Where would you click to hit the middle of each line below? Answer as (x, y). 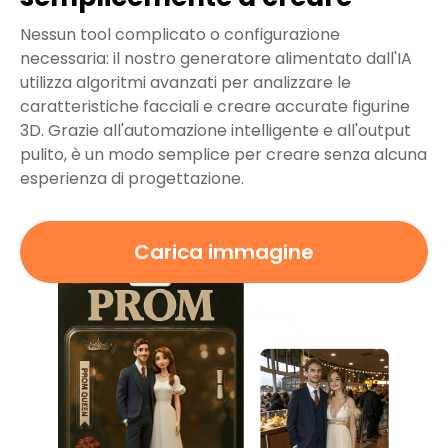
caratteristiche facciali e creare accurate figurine (215, 107)
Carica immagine (224, 252)
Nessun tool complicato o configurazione (180, 35)
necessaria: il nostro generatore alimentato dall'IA (216, 59)
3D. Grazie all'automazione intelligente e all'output (215, 131)
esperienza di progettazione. (132, 179)
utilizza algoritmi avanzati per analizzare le (185, 83)
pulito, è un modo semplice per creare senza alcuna (223, 155)
